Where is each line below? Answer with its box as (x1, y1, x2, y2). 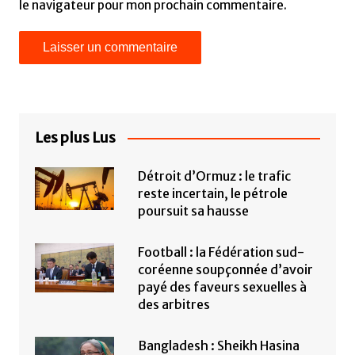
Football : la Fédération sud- (137, 244, 304, 261)
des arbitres (137, 296, 210, 313)
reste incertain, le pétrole (137, 185, 288, 202)
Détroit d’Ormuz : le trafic (137, 168, 291, 185)
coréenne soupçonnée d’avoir (137, 261, 313, 278)
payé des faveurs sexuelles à (137, 279, 307, 296)
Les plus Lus (34, 128, 116, 147)
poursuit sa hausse (137, 203, 249, 219)
